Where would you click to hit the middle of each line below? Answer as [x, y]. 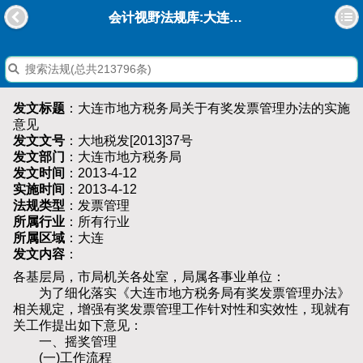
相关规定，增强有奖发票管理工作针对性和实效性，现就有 [181, 310]
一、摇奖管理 [65, 342]
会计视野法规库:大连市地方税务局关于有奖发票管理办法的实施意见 [236, 18]
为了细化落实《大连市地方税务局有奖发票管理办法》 [181, 293]
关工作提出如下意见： [78, 326]
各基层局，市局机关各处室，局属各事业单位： [149, 277]
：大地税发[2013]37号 [129, 141]
